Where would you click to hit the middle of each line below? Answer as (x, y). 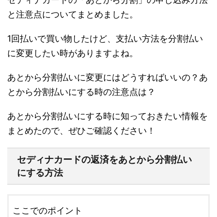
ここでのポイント (47, 210)
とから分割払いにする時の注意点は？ (81, 92)
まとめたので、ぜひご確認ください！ (81, 130)
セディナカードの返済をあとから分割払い (104, 159)
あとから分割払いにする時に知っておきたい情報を (108, 116)
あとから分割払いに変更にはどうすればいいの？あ (108, 77)
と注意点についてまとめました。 (73, 14)
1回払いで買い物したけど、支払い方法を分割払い (105, 38)
